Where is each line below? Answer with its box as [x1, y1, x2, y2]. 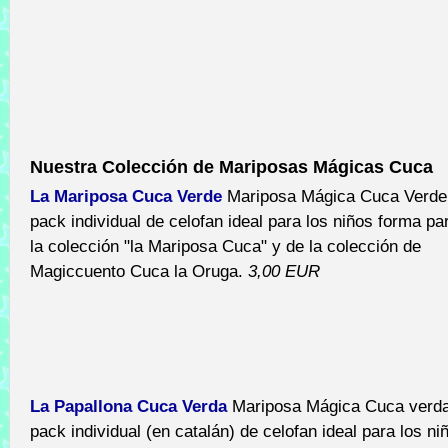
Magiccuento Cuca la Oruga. [30, 261, 248, 281]
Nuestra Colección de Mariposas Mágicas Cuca [30, 157, 433, 177]
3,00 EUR [248, 261, 320, 281]
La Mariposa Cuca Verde [30, 186, 222, 206]
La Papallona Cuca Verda [30, 396, 227, 416]
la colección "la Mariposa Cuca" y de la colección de [30, 236, 421, 256]
